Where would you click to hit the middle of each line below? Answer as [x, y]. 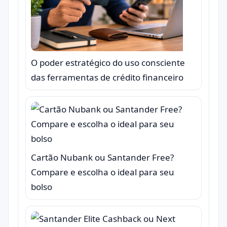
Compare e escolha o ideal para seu [103, 172]
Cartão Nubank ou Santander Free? [102, 158]
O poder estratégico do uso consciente [108, 63]
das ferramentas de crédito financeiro [107, 78]
